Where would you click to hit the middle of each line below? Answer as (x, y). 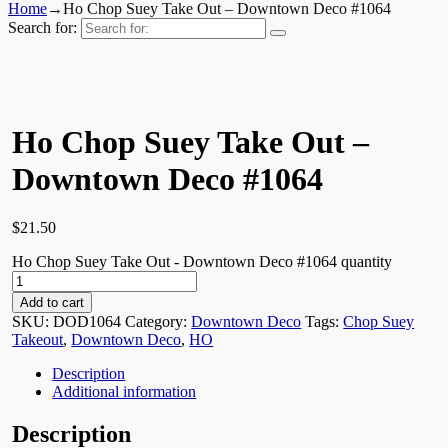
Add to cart (52, 303)
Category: (158, 322)
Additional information (124, 392)
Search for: (42, 27)
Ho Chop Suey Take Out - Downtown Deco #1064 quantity (202, 262)
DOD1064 (87, 322)
